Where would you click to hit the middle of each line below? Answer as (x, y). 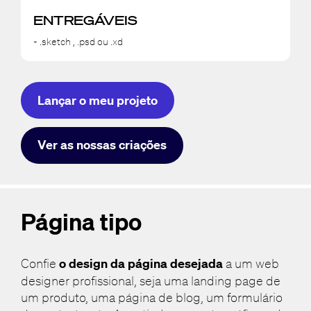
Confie (40, 263)
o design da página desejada (142, 264)
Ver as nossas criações (102, 145)
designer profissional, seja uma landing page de (150, 281)
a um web (252, 263)
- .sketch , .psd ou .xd (78, 42)
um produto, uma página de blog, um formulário (151, 297)
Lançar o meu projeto (97, 100)
